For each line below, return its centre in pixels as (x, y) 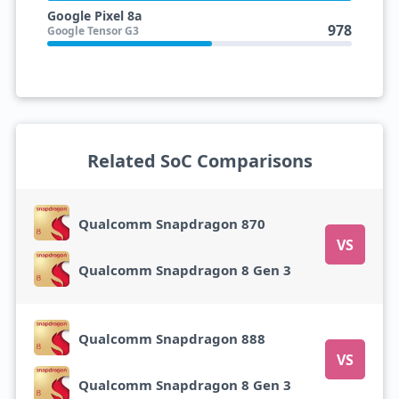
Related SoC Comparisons (199, 161)
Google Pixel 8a (94, 16)
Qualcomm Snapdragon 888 (171, 338)
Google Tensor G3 (93, 31)
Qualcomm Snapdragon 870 (171, 223)
